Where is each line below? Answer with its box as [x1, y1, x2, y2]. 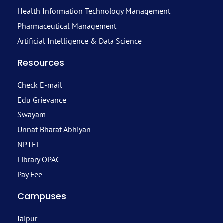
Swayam [17, 110, 46, 120]
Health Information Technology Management [17, 6, 170, 16]
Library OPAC [17, 154, 60, 165]
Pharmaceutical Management [17, 21, 116, 31]
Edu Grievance [17, 95, 66, 105]
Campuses [17, 190, 66, 203]
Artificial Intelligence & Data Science [17, 36, 142, 46]
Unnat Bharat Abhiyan [17, 124, 91, 135]
